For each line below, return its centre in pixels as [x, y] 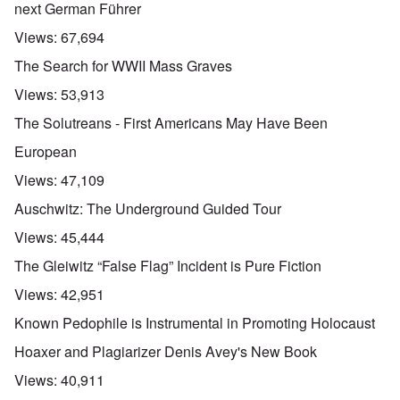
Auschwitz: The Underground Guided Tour [148, 209]
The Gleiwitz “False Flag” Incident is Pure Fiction [168, 266]
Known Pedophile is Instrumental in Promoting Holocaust [195, 323]
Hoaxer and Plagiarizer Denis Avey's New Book [166, 352]
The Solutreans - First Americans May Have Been [171, 123]
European [46, 152]
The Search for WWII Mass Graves [123, 66]
